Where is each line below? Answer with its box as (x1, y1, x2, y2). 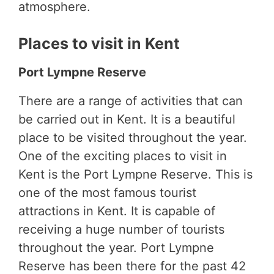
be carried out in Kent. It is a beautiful (18, 112, 235, 127)
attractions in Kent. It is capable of (18, 204, 215, 219)
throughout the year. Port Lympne (18, 240, 214, 256)
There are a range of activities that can (18, 94, 243, 109)
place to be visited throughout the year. (18, 130, 247, 146)
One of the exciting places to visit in (18, 149, 227, 164)
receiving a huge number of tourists (18, 222, 224, 237)
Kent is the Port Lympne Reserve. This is (18, 167, 253, 182)
